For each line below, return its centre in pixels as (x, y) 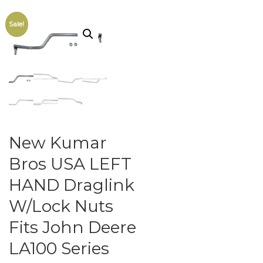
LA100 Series (59, 249)
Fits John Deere (73, 227)
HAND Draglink (72, 185)
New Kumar (58, 143)
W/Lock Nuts (61, 206)
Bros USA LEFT (70, 164)
